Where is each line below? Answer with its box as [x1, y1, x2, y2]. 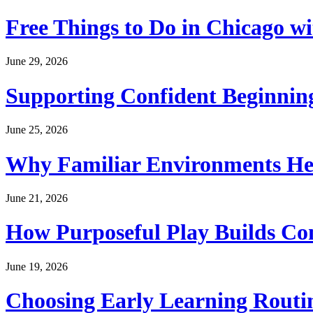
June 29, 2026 [6, 55, 68, 68]
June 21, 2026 [6, 191, 68, 204]
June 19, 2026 [6, 260, 68, 272]
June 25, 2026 [6, 124, 68, 136]
